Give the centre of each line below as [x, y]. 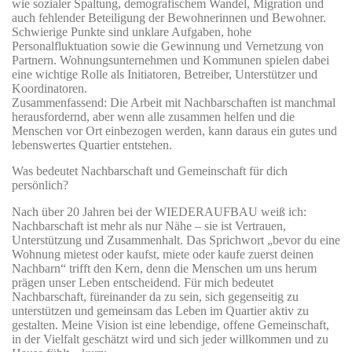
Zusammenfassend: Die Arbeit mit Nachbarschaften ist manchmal [174, 103]
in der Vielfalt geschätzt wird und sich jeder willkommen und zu [170, 339]
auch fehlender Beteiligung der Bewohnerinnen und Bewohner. [169, 18]
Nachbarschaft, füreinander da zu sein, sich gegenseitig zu [155, 296]
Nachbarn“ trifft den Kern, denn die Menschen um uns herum [164, 268]
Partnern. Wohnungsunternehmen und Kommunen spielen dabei [170, 60]
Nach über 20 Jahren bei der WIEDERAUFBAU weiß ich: [159, 211]
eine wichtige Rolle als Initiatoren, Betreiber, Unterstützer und [165, 75]
